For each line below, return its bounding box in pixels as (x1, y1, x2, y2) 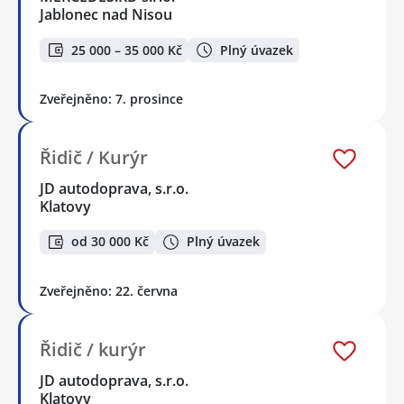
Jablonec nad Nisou (40, 5, 172, 25)
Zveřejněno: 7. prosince (40, 90, 183, 108)
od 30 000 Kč (71, 233, 149, 251)
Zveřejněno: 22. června (40, 281, 178, 299)
